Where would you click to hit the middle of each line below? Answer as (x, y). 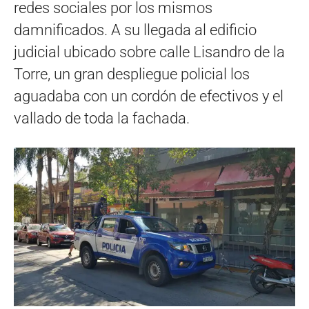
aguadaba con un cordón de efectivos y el (149, 96)
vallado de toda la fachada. (102, 118)
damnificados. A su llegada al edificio (135, 30)
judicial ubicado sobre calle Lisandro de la (149, 52)
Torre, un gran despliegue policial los (132, 74)
